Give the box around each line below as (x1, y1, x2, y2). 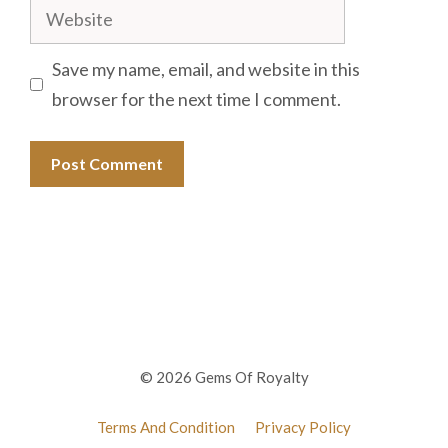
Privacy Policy (255, 418, 351, 437)
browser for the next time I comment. (52, 88, 341, 111)
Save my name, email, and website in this (52, 58, 360, 81)
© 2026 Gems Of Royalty (139, 368, 309, 387)
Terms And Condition (97, 418, 235, 437)
